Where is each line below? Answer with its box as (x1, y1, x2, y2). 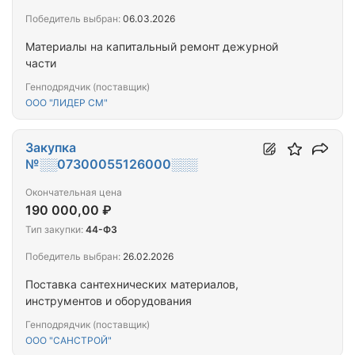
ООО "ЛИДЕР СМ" (25, 97, 108, 109)
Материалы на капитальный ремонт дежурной (25, 40, 278, 54)
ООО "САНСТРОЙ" (25, 334, 112, 347)
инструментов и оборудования (25, 294, 192, 308)
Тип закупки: (25, 223, 83, 236)
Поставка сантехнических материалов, (25, 277, 239, 292)
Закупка (25, 139, 76, 156)
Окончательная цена (25, 186, 122, 199)
